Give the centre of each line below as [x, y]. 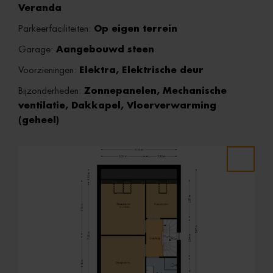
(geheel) [39, 120]
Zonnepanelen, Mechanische [155, 91]
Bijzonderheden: [51, 91]
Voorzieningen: [49, 70]
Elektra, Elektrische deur [141, 70]
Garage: [37, 50]
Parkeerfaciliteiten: [56, 29]
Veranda [40, 8]
